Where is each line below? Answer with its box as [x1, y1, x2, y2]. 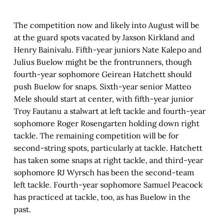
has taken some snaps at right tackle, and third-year [14, 155, 203, 165]
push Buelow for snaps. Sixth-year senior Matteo [14, 81, 191, 91]
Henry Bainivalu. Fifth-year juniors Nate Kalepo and [14, 44, 202, 55]
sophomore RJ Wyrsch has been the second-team [14, 167, 194, 177]
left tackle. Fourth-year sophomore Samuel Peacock [14, 179, 203, 190]
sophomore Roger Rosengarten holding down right [14, 118, 199, 128]
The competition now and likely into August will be [14, 20, 199, 30]
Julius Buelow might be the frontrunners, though [14, 56, 192, 67]
